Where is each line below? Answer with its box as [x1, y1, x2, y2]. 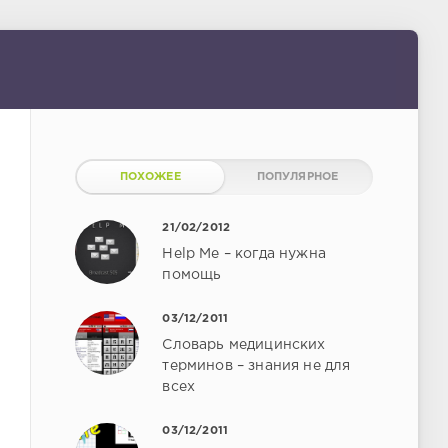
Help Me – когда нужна [162, 247, 326, 260]
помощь [162, 268, 222, 281]
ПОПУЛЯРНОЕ [256, 172, 339, 183]
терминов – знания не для [162, 359, 351, 372]
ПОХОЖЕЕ [119, 172, 181, 183]
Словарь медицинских [162, 338, 326, 351]
